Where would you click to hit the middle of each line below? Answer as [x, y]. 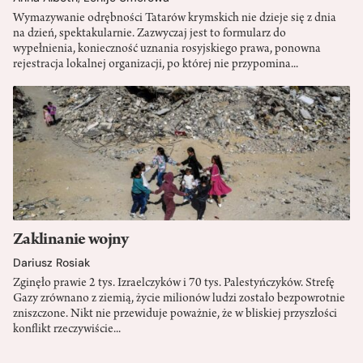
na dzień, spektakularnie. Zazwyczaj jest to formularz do [149, 34]
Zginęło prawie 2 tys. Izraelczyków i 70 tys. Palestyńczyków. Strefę [174, 284]
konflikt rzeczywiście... [67, 330]
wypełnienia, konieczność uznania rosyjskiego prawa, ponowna [167, 49]
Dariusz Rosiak [51, 263]
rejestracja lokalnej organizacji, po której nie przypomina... [156, 64]
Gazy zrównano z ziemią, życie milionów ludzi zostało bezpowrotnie [179, 299]
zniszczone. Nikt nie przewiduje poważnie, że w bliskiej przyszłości [175, 315]
